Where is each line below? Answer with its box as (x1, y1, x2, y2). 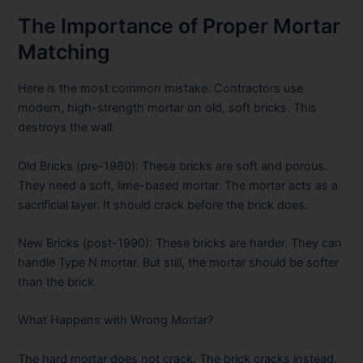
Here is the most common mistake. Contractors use (18, 81, 304, 96)
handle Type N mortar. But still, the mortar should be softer (18, 255, 340, 271)
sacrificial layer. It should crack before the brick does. (18, 197, 309, 212)
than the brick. (18, 275, 98, 290)
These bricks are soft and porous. (139, 158, 328, 173)
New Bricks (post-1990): (18, 236, 153, 251)
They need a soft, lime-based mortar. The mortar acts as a (18, 177, 339, 193)
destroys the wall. (18, 120, 116, 135)
